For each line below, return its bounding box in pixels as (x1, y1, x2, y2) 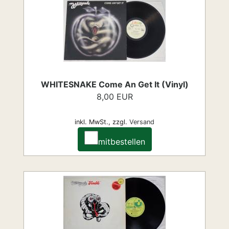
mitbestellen (98, 136, 145, 147)
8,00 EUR (96, 91, 133, 102)
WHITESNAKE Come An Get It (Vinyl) (40, 79, 189, 89)
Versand (129, 118, 154, 126)
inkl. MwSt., (75, 118, 110, 126)
